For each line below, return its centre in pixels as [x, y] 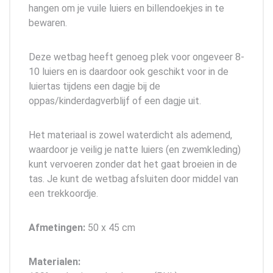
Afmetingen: [57, 227]
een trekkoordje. [63, 193]
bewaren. [48, 23]
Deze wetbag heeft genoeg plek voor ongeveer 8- [136, 57]
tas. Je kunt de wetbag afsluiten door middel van [133, 179]
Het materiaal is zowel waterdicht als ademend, [130, 135]
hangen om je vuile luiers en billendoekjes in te [126, 8]
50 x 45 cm [110, 227]
